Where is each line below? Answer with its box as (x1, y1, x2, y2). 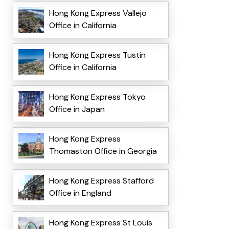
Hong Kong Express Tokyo (49, 91, 146, 103)
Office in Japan (49, 104, 105, 115)
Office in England (49, 188, 111, 199)
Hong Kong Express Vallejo (49, 8, 147, 19)
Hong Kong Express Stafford (49, 175, 154, 187)
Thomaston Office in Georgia (49, 146, 157, 157)
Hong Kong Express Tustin (49, 50, 146, 61)
